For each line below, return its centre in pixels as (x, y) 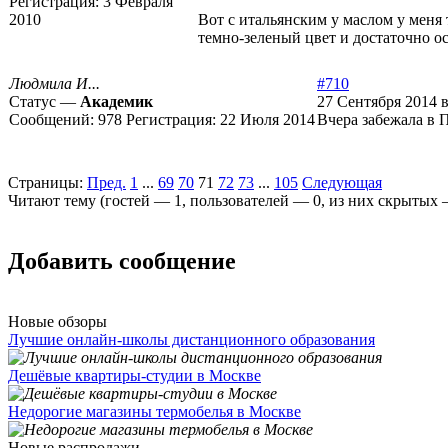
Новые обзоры (57, 321)
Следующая (342, 183)
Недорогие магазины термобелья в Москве (154, 411)
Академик (116, 102)
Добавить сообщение (122, 261)
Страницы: (45, 183)
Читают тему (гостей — (91, 201)
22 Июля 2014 (267, 120)
